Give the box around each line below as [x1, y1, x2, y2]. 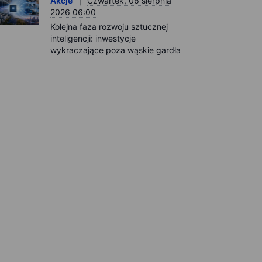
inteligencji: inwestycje [50, 33, 136, 43]
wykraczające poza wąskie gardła [50, 45, 181, 55]
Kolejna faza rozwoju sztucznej [50, 22, 168, 32]
